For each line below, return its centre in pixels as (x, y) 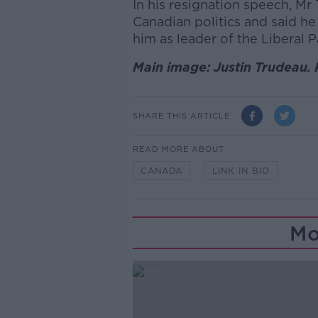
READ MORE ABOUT (178, 149)
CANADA (161, 171)
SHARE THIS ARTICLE (181, 115)
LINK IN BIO (241, 171)
